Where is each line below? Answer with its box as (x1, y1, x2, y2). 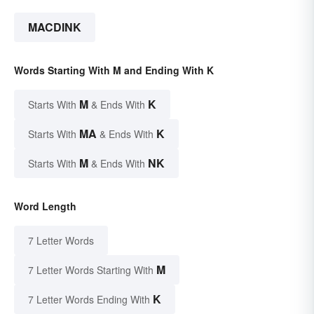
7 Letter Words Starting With (28, 263, 153, 278)
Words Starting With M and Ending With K (14, 63, 214, 78)
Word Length (14, 199, 76, 214)
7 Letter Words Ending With (28, 292, 150, 307)
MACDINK (28, 19, 81, 36)
